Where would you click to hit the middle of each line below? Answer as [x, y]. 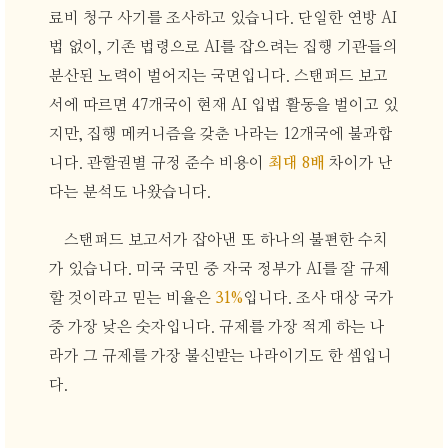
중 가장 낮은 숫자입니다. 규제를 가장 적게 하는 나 [216, 327]
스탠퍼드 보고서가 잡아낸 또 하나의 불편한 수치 [226, 240]
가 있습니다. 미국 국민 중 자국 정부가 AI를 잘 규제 [219, 269]
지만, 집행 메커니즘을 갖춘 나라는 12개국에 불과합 [220, 135]
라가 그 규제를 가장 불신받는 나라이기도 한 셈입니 [220, 356]
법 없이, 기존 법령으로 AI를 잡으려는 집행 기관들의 [222, 48]
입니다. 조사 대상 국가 [318, 298]
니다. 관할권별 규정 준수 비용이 [158, 164]
